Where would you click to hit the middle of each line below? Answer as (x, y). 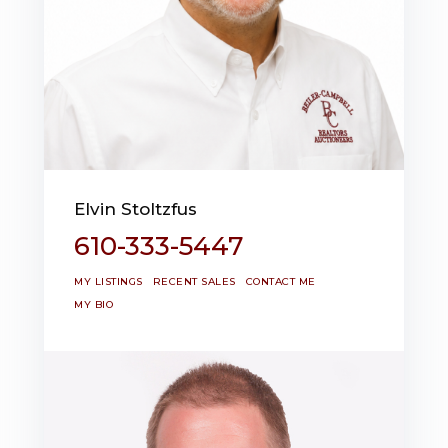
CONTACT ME (280, 281)
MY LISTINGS (108, 281)
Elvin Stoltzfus (135, 208)
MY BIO (93, 304)
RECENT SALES (194, 281)
